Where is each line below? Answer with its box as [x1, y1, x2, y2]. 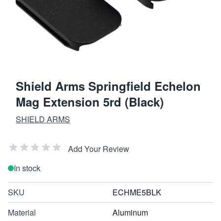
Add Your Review [68, 143, 129, 154]
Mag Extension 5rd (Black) [16, 93, 164, 110]
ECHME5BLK [112, 186, 161, 198]
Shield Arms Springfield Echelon [16, 77, 201, 94]
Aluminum [112, 206, 148, 218]
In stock [14, 162, 40, 174]
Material [8, 206, 36, 218]
